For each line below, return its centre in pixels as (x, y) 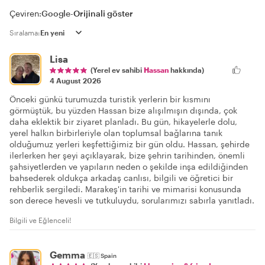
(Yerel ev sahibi (117, 70)
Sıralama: (25, 32)
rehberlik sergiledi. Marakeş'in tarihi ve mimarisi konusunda (125, 189)
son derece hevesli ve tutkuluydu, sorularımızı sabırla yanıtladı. (132, 200)
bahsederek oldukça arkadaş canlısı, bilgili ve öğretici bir (121, 177)
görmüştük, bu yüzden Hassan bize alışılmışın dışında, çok (123, 110)
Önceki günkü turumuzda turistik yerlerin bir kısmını (110, 99)
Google (56, 13)
